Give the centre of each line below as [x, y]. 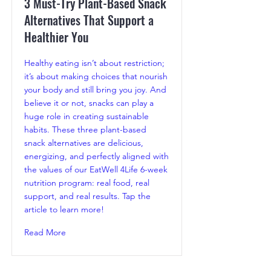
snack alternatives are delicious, [84, 143]
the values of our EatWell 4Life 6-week [96, 170]
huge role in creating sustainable [87, 116]
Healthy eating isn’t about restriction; [94, 63]
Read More [45, 233]
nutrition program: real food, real [87, 183]
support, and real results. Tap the [87, 196]
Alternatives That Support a [89, 20]
